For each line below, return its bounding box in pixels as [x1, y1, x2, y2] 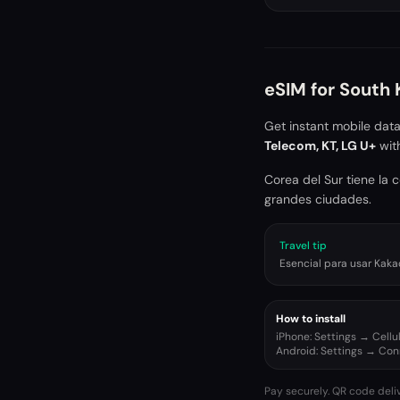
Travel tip [279, 238, 327, 253]
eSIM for [264, 78, 339, 101]
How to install [276, 312, 346, 326]
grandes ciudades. [264, 191, 371, 207]
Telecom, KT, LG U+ [264, 137, 376, 154]
